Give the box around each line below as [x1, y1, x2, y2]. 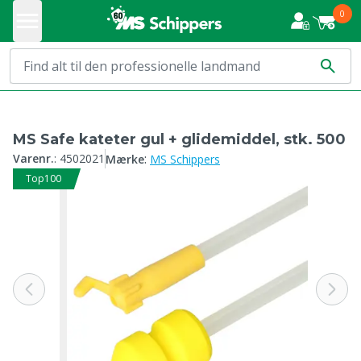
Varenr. [13, 151, 54, 166]
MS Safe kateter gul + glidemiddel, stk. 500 [13, 131, 346, 148]
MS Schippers [150, 151, 220, 167]
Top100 [26, 172, 61, 185]
